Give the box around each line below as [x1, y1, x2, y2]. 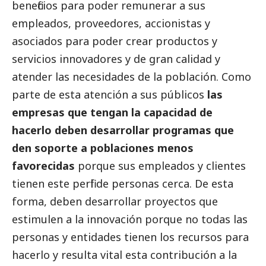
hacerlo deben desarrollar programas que [12, 123, 234, 138]
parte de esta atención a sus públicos [12, 87, 207, 102]
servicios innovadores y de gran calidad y [12, 52, 220, 66]
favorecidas [12, 159, 75, 173]
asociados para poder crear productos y [12, 34, 217, 49]
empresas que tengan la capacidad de [12, 105, 213, 120]
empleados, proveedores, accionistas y [12, 16, 210, 31]
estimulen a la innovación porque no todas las [12, 212, 248, 227]
